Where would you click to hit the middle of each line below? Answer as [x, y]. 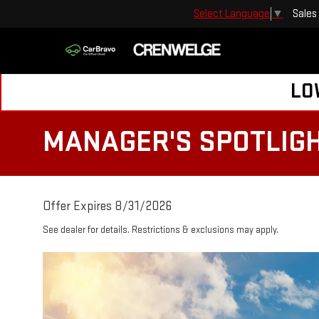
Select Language [232, 14]
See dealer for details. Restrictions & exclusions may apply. [161, 230]
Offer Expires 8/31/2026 [107, 206]
